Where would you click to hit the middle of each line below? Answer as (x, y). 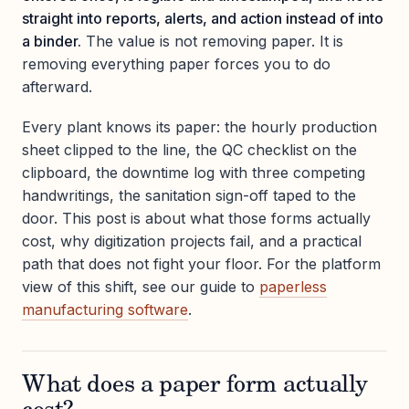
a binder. (52, 41)
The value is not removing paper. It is (212, 41)
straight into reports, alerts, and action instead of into (203, 18)
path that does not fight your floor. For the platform (201, 264)
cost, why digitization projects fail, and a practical (192, 241)
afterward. (57, 86)
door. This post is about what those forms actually (196, 219)
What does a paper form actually (195, 387)
